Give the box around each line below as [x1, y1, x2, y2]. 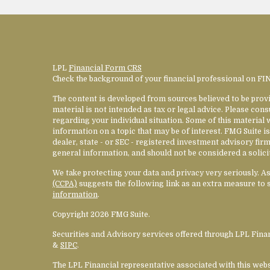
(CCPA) [52, 179, 77, 188]
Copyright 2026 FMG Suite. [52, 210, 150, 219]
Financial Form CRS [69, 63, 142, 72]
